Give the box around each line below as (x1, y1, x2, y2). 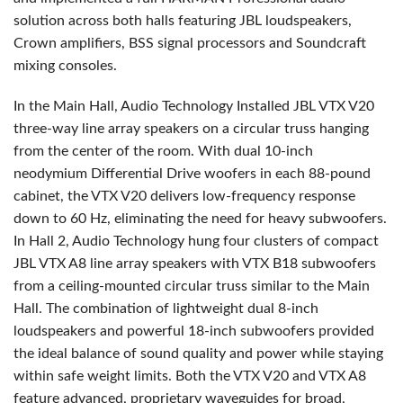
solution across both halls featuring (13, 13, 239, 28)
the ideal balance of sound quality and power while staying (13, 345, 383, 361)
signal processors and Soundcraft (154, 35, 366, 50)
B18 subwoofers (269, 255, 376, 271)
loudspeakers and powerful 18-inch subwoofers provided (13, 323, 374, 338)
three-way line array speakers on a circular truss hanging (13, 121, 369, 136)
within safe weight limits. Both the (13, 368, 233, 383)
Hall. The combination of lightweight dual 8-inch (13, 300, 318, 316)
